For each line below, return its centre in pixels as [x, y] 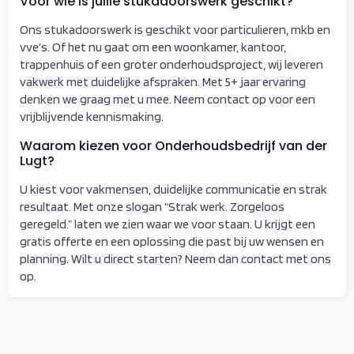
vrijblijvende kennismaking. [92, 116]
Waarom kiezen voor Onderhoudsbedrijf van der [173, 145]
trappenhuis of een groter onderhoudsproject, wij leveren [171, 64]
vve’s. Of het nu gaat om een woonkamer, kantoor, [153, 47]
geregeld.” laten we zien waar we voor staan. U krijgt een [168, 224]
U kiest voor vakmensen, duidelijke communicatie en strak [173, 189]
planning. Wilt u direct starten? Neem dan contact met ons [175, 258]
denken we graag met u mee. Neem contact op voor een [168, 99]
